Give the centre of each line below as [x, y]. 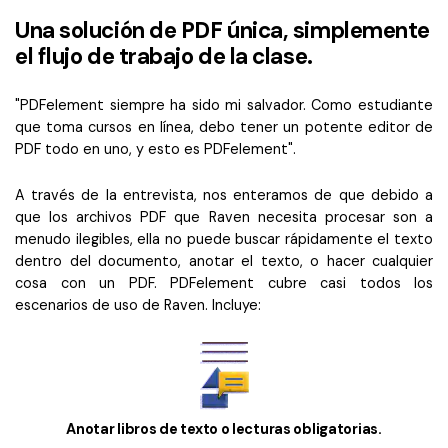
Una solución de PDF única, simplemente [222, 30]
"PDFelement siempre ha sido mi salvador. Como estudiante [224, 104]
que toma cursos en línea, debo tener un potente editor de [224, 126]
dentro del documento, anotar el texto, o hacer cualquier [224, 260]
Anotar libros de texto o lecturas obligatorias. [224, 428]
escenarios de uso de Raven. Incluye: [138, 304]
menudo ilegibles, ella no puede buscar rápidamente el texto [224, 238]
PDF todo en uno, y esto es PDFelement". [155, 148]
